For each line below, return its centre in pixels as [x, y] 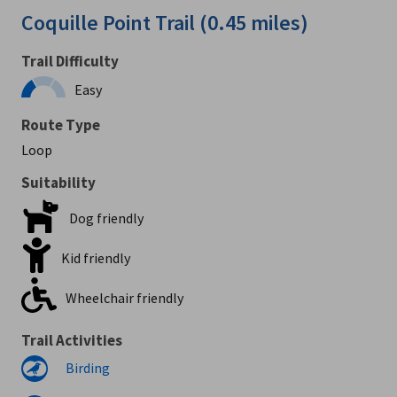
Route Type [61, 125]
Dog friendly [106, 218]
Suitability [58, 183]
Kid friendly [95, 257]
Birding [88, 368]
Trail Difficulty [70, 61]
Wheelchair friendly [125, 297]
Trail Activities [72, 340]
